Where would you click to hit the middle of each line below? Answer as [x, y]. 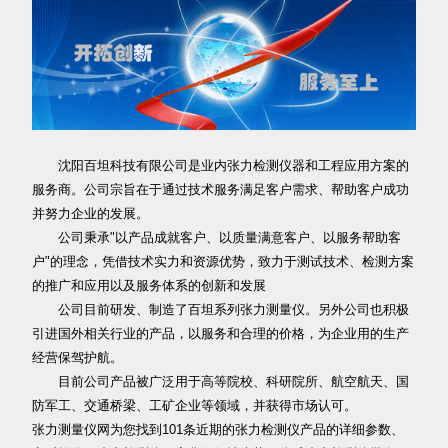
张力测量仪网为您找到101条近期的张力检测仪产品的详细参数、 [218, 430]
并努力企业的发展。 [91, 214]
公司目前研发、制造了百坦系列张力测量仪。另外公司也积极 [221, 310]
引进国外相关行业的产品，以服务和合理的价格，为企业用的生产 [221, 334]
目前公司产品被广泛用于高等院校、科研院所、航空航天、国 [221, 382]
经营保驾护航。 [78, 358]
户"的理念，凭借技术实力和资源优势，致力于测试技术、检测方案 [223, 262]
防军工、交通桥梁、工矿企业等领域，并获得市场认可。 [195, 406]
